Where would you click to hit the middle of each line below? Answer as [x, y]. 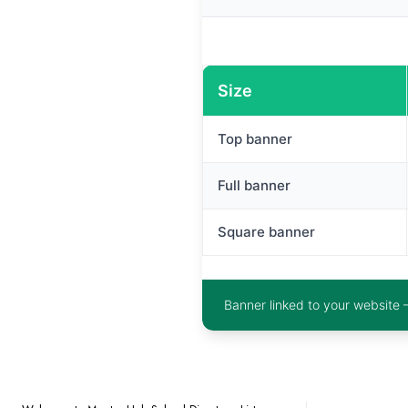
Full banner [254, 185]
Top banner [255, 138]
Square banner [266, 231]
